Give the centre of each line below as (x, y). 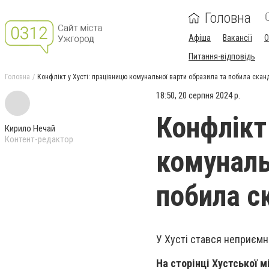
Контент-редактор (39, 139)
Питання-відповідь (222, 56)
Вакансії (237, 38)
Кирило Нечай (30, 128)
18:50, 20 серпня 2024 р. (198, 95)
